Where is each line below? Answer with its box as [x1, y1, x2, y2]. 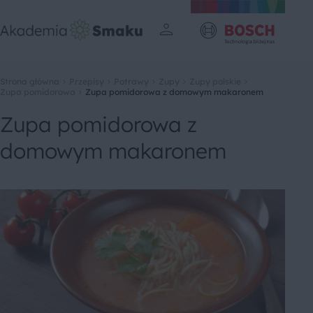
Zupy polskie [189, 76, 241, 87]
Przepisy [69, 76, 104, 87]
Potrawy [114, 76, 149, 87]
